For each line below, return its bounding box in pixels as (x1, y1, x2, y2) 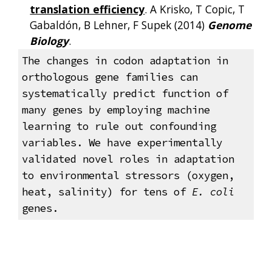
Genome (208, 18, 252, 32)
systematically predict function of (21, 87, 228, 101)
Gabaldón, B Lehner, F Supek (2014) (30, 18, 208, 32)
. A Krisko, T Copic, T (144, 2, 245, 16)
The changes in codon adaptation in (21, 54, 228, 68)
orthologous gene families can (21, 70, 198, 84)
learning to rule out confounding (21, 120, 216, 134)
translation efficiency (30, 2, 145, 16)
